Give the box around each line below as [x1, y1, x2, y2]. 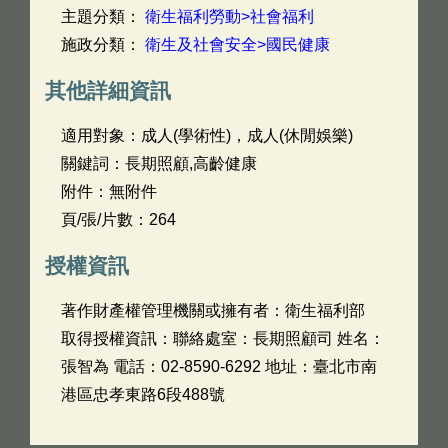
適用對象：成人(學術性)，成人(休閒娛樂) [61, 127, 353, 144]
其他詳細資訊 [45, 79, 171, 102]
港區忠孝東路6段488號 [61, 386, 225, 403]
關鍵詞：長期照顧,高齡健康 [61, 155, 257, 172]
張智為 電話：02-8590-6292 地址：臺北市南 [61, 358, 377, 375]
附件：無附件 [61, 183, 157, 200]
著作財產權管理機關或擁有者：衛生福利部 [61, 302, 365, 319]
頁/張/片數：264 [61, 211, 176, 228]
